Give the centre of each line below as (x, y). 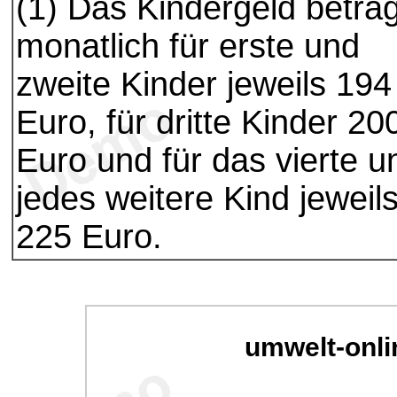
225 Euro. (89, 237)
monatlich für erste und (188, 46)
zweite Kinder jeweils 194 (204, 84)
